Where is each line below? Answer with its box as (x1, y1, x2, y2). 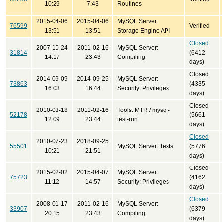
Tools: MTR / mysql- (117, 107, 170, 113)
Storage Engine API (117, 27, 170, 34)
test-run (117, 116, 138, 123)
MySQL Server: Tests (117, 143, 173, 150)
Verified (189, 22, 210, 29)
